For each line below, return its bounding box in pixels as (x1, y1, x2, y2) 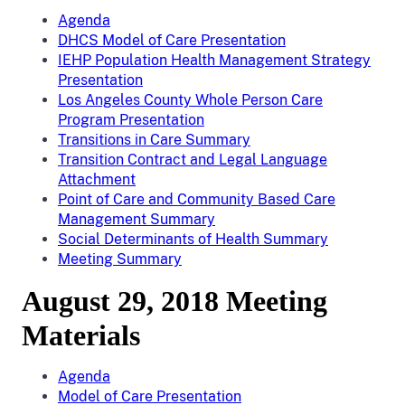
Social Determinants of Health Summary (58, 231, 328, 248)
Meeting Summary (58, 250, 182, 268)
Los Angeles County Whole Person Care (58, 91, 323, 108)
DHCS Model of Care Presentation (58, 32, 286, 49)
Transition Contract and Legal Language (58, 151, 327, 168)
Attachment (58, 171, 136, 188)
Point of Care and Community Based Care (58, 191, 335, 208)
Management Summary (58, 211, 215, 228)
